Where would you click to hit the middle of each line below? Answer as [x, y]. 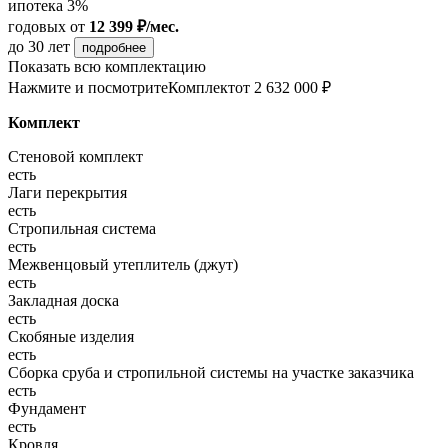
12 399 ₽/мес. [134, 26]
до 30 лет [41, 46]
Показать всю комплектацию [107, 66]
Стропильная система [82, 228]
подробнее [114, 47]
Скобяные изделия [71, 336]
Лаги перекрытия [67, 192]
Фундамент [47, 408]
